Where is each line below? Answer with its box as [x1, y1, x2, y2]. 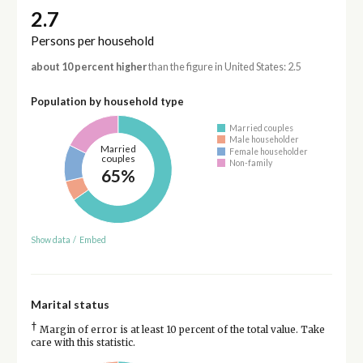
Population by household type [30, 95, 184, 109]
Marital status [30, 297, 109, 311]
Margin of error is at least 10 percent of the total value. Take [36, 323, 325, 335]
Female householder [229, 146, 309, 156]
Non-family [229, 158, 273, 169]
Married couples [229, 122, 294, 133]
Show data [30, 234, 70, 245]
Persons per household [30, 33, 154, 49]
